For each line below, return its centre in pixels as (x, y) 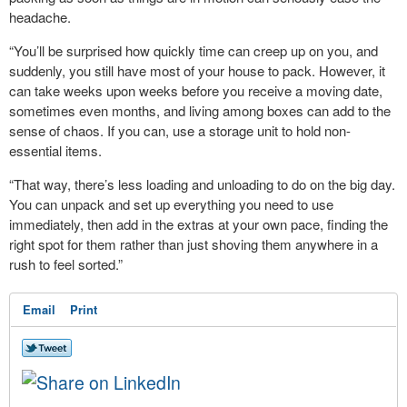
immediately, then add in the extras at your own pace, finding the (199, 224)
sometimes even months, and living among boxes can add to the (200, 110)
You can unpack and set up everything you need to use (171, 204)
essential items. (57, 150)
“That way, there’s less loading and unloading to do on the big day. (202, 184)
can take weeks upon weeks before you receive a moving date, (196, 90)
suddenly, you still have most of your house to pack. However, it (197, 70)
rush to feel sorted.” (66, 264)
